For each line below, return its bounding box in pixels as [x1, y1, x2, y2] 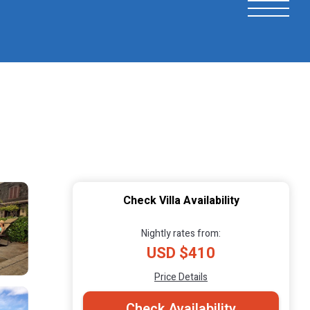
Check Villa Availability [122, 192, 239, 209]
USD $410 [147, 241, 215, 264]
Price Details [154, 269, 208, 284]
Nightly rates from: [141, 226, 221, 241]
